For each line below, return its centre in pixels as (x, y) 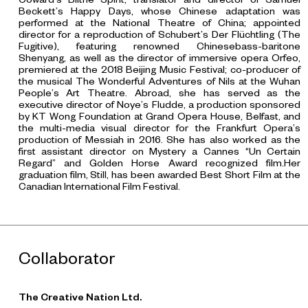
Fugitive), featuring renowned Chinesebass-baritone (159, 46)
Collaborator (66, 258)
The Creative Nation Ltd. (80, 297)
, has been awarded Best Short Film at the (204, 175)
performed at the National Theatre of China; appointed (159, 23)
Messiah (104, 140)
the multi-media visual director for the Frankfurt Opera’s (159, 128)
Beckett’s (45, 11)
